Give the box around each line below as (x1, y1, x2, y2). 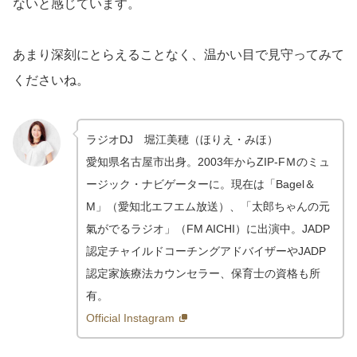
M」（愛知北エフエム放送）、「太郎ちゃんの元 (86, 200, 330, 214)
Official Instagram (86, 312, 175, 325)
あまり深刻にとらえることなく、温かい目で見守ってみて (13, 48, 344, 62)
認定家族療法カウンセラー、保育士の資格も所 (86, 267, 320, 280)
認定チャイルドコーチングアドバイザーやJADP (86, 245, 326, 258)
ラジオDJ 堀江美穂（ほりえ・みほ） (86, 133, 278, 147)
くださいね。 (13, 73, 89, 88)
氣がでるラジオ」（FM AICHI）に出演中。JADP (86, 222, 330, 236)
